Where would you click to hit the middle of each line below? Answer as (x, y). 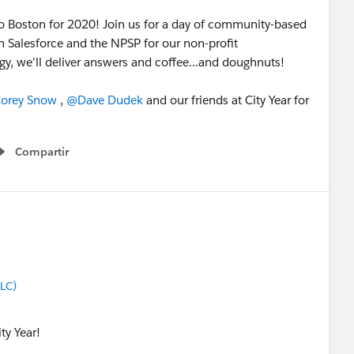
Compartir (42, 152)
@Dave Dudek (105, 100)
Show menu (38, 160)
